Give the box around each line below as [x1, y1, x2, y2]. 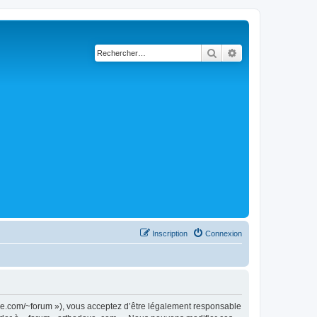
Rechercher [217, 46, 266, 59]
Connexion [205, 229, 242, 238]
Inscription [152, 229, 188, 238]
